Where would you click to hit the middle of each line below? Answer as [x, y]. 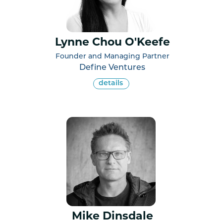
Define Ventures [112, 68]
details [111, 83]
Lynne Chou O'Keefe [112, 43]
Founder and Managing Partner [112, 56]
